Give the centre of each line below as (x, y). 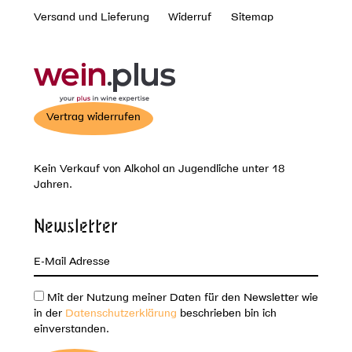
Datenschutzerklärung (121, 313)
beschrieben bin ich (226, 313)
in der (49, 313)
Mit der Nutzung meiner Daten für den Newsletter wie (181, 297)
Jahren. (53, 184)
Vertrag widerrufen (93, 116)
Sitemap (253, 16)
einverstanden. (71, 329)
